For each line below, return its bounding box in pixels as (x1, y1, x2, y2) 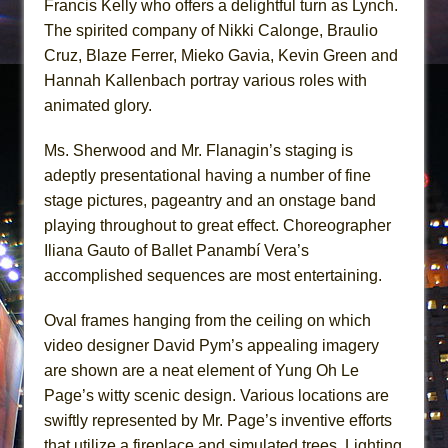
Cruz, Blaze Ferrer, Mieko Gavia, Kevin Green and (44, 47, 398, 65)
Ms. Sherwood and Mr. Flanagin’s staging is (44, 142, 353, 160)
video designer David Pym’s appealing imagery (44, 337, 379, 355)
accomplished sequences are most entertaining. (44, 267, 382, 285)
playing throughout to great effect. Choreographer (44, 217, 391, 235)
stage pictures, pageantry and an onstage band (44, 192, 376, 210)
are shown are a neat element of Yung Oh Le (44, 362, 359, 380)
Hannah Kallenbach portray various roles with (44, 72, 367, 90)
